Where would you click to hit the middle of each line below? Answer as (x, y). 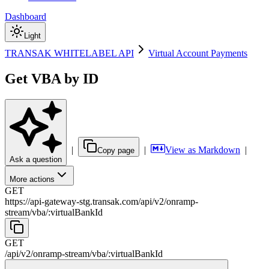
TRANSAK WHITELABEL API (69, 53)
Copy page (116, 150)
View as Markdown (203, 150)
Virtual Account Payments (198, 53)
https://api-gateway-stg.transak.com (71, 201)
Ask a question (36, 159)
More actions (32, 179)
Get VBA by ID (52, 78)
